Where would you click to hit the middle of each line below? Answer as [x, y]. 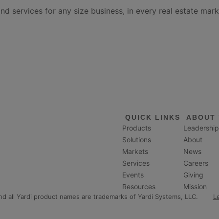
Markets [135, 152]
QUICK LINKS [153, 118]
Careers [196, 163]
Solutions [136, 140]
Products [136, 128]
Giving [193, 175]
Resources [139, 187]
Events [133, 175]
